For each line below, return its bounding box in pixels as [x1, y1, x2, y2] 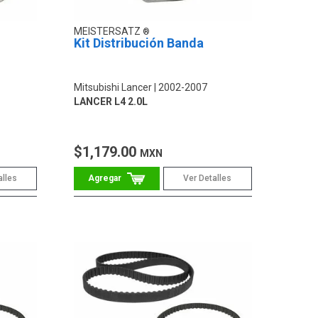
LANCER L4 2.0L [74, 95, 148, 107]
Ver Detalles [183, 172, 232, 183]
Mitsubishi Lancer [74, 81, 153, 93]
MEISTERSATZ [74, 25, 143, 37]
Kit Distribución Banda [74, 35, 204, 50]
